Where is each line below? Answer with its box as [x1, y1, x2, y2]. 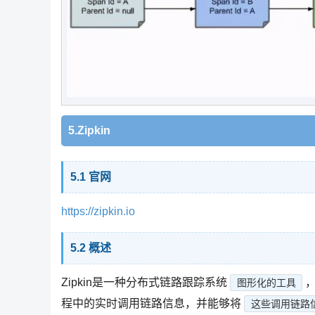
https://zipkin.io [61, 205, 135, 217]
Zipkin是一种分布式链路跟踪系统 [61, 276, 227, 288]
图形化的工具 [236, 276, 296, 288]
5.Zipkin [68, 124, 110, 136]
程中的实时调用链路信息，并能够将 [61, 297, 241, 309]
